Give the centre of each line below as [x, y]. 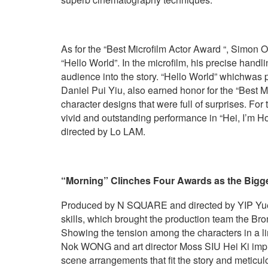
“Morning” [86, 180]
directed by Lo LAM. [103, 131]
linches [135, 180]
